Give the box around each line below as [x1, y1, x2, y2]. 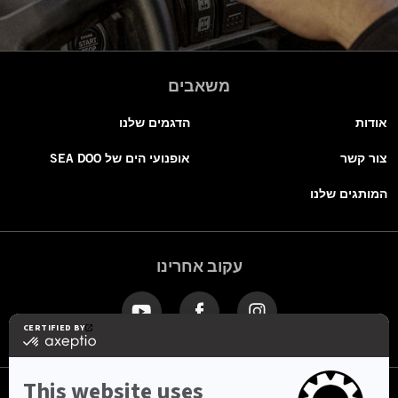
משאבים [168, 76, 230, 96]
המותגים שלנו [310, 186, 387, 203]
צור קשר [340, 150, 387, 167]
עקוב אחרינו [155, 256, 243, 276]
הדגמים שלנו [119, 115, 190, 131]
